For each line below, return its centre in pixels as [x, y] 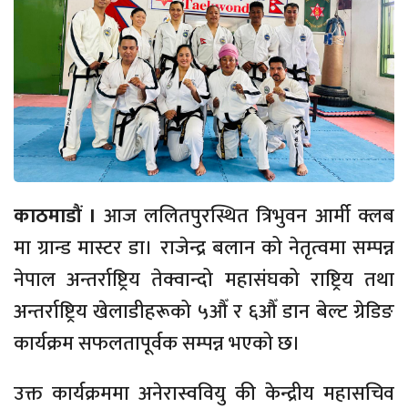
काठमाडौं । [55, 216]
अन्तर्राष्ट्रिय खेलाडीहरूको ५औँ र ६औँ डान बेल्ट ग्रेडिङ [204, 311]
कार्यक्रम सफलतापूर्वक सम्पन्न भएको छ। [157, 343]
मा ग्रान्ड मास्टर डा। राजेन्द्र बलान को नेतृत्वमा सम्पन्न [204, 248]
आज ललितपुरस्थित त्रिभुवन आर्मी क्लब [245, 216]
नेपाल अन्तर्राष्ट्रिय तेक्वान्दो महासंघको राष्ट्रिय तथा [204, 280]
